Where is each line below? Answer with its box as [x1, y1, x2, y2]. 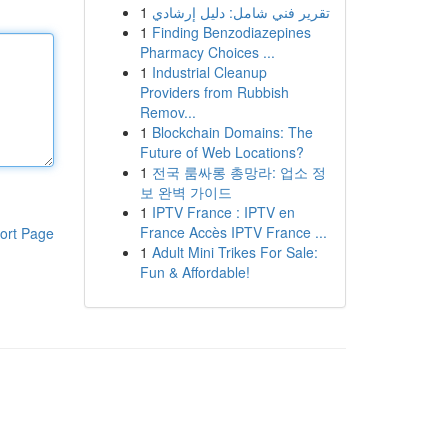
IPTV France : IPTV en [151, 202, 295, 222]
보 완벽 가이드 [139, 182, 232, 202]
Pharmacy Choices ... [139, 42, 275, 62]
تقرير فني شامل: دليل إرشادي [151, 2, 330, 22]
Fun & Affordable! [139, 262, 250, 282]
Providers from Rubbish [139, 82, 289, 102]
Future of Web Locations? [139, 142, 304, 162]
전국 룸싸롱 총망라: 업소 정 [151, 162, 326, 182]
